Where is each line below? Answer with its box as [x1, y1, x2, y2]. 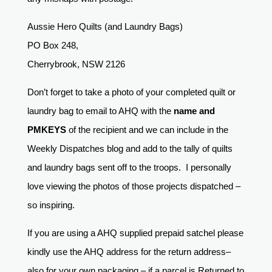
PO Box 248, [27, 40, 78, 51]
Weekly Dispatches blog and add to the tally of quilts [27, 143, 233, 154]
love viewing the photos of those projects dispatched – [27, 181, 240, 192]
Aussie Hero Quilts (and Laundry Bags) [27, 21, 183, 32]
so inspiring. [27, 200, 77, 211]
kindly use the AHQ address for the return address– [27, 246, 231, 257]
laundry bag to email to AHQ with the [27, 106, 174, 117]
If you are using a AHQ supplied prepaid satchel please [27, 228, 243, 239]
